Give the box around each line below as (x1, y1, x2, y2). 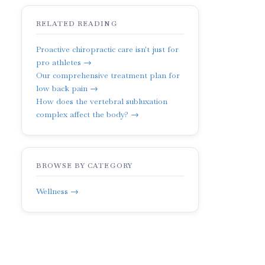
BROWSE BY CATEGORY (36, 161, 132, 170)
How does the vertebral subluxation (36, 95, 167, 106)
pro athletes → (36, 56, 92, 67)
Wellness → (36, 185, 79, 196)
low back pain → (36, 82, 98, 93)
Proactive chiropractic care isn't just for (36, 43, 179, 54)
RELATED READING (36, 19, 118, 28)
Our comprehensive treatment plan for (36, 69, 180, 80)
